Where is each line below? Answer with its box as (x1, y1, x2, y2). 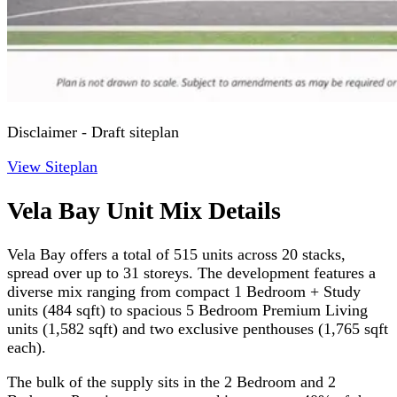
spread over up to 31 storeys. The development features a (7, 263, 376, 282)
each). (7, 338, 46, 356)
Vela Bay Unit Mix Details (7, 196, 281, 224)
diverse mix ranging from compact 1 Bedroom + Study (7, 282, 361, 300)
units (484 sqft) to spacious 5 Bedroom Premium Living (7, 300, 368, 319)
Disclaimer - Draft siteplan (7, 122, 179, 141)
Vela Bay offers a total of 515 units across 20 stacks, (7, 245, 346, 263)
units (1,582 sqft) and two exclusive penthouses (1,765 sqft (7, 319, 388, 338)
